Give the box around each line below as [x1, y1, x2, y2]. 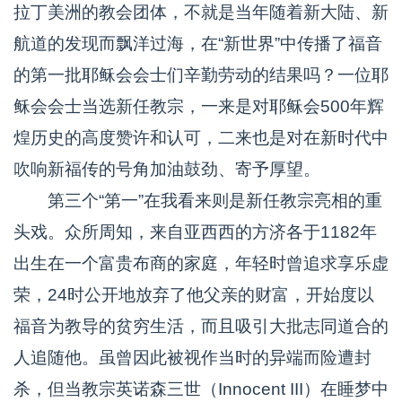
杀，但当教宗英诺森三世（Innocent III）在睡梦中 [13, 380, 389, 398]
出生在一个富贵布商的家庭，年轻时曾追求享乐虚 [13, 254, 389, 273]
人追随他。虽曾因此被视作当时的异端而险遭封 [13, 348, 371, 367]
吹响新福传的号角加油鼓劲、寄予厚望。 [13, 160, 320, 179]
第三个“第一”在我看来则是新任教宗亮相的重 [13, 191, 382, 210]
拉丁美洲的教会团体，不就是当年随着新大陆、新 [13, 3, 389, 22]
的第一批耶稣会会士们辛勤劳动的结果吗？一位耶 [13, 66, 389, 84]
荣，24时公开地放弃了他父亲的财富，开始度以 [13, 285, 374, 304]
